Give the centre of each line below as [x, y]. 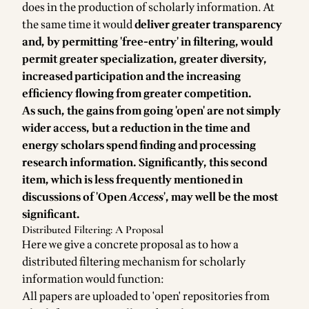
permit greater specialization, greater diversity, [144, 59]
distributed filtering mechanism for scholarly [134, 262]
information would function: [93, 279]
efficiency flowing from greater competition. [137, 94]
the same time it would [78, 25]
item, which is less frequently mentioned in [132, 180]
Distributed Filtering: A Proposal [93, 230]
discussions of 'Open [76, 197]
